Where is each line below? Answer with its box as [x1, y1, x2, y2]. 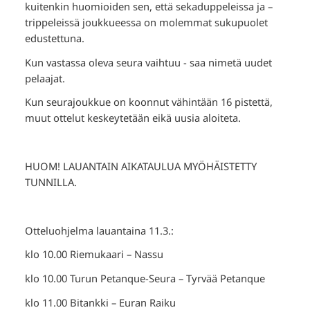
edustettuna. [24, 30, 84, 45]
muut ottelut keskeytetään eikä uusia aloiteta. [24, 111, 241, 125]
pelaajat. [24, 71, 65, 85]
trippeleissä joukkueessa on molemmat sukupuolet [24, 15, 268, 29]
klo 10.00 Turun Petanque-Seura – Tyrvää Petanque [24, 271, 265, 286]
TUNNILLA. [24, 174, 77, 189]
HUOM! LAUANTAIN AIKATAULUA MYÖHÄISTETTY [24, 158, 257, 173]
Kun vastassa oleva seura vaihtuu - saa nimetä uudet [24, 55, 272, 69]
